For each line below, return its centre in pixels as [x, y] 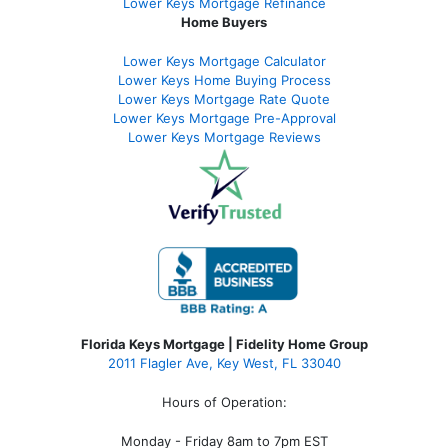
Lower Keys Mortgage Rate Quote [224, 98]
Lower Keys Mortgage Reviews [224, 136]
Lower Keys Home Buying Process [224, 79]
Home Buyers [224, 21]
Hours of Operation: [224, 401]
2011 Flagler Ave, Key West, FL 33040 [224, 362]
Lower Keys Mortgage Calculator [224, 60]
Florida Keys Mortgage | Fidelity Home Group [224, 343]
